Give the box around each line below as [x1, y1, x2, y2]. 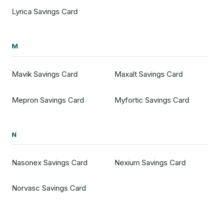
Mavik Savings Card [12, 69, 78, 79]
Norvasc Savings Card [12, 183, 86, 193]
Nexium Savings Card [114, 158, 186, 168]
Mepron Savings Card [12, 95, 84, 105]
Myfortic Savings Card [114, 95, 189, 105]
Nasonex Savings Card [12, 158, 88, 168]
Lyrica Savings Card [12, 6, 78, 16]
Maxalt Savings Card [114, 69, 183, 79]
